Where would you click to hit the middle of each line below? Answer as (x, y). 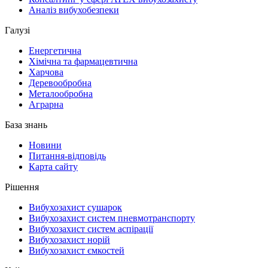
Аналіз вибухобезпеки (74, 10)
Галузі (17, 31)
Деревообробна (60, 83)
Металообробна (61, 94)
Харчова (46, 72)
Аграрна (46, 105)
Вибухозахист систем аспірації (91, 229)
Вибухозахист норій (69, 240)
